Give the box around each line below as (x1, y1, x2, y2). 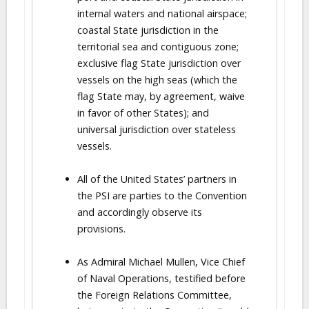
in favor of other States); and (77, 106, 209, 119)
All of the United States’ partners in (77, 172, 237, 186)
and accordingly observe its (77, 206, 202, 219)
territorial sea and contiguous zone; (77, 40, 239, 53)
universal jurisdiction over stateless (77, 123, 236, 136)
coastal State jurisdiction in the (77, 23, 219, 37)
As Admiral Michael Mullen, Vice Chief (77, 255, 245, 268)
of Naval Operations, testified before (77, 272, 246, 285)
